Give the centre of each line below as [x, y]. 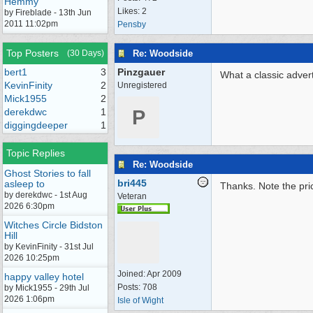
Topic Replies [36, 153]
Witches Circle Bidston [53, 225]
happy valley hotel [44, 277]
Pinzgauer [141, 72]
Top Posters [32, 53]
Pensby [132, 24]
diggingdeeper [36, 125]
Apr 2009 [164, 274]
